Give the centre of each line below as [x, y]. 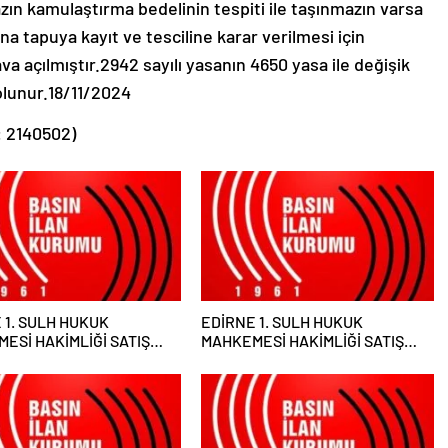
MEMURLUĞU [246, 359]
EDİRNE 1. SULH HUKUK [281, 321]
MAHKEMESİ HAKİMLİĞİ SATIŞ [302, 340]
